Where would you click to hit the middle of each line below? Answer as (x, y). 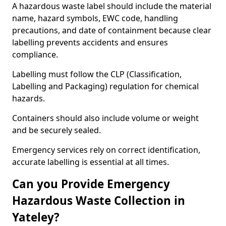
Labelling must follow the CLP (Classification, (97, 74)
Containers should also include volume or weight (105, 118)
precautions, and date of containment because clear (112, 30)
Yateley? (36, 217)
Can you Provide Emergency (91, 184)
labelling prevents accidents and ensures (90, 42)
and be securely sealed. (56, 130)
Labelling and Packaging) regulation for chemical (105, 86)
